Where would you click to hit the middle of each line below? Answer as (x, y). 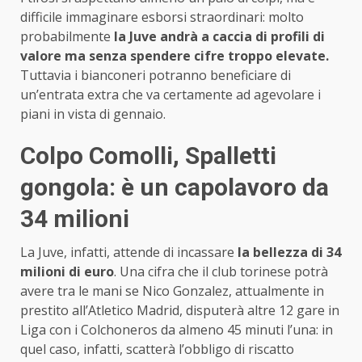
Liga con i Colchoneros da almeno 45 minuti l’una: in (177, 330)
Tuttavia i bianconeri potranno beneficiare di (156, 76)
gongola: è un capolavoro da (175, 187)
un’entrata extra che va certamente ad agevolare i (170, 95)
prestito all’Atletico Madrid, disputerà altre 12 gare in (180, 311)
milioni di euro (67, 272)
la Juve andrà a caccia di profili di (219, 37)
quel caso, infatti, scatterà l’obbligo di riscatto (157, 349)
